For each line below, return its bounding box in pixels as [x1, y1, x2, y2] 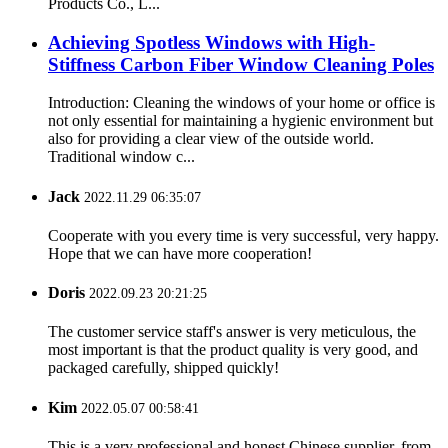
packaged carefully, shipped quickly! [48, 359, 279, 377]
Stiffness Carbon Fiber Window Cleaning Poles [48, 53, 434, 75]
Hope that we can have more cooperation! [48, 244, 312, 262]
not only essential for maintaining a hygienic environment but [48, 112, 433, 130]
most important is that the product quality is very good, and [48, 341, 418, 359]
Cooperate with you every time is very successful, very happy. [48, 226, 439, 244]
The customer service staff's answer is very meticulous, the [48, 323, 416, 341]
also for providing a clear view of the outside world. [48, 130, 374, 148]
